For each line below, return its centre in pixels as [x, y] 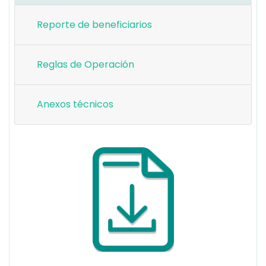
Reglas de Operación [85, 64]
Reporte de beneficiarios [94, 25]
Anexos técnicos [75, 104]
